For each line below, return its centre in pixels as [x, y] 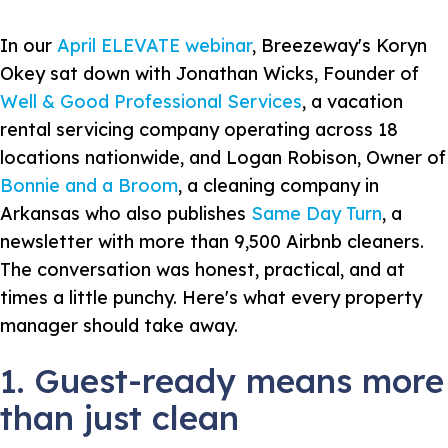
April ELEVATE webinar [154, 45]
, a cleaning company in [278, 185]
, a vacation [352, 101]
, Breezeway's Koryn [339, 45]
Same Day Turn [316, 213]
